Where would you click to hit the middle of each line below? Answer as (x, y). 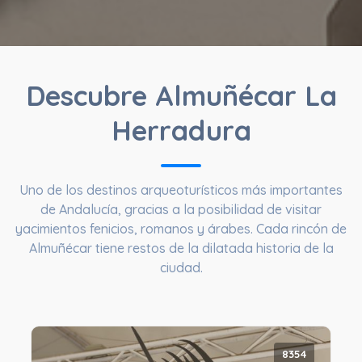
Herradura (181, 130)
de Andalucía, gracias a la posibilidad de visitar (181, 209)
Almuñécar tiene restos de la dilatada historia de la (181, 248)
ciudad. (181, 267)
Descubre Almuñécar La (181, 95)
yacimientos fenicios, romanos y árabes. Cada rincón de (181, 228)
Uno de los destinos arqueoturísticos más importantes (181, 189)
